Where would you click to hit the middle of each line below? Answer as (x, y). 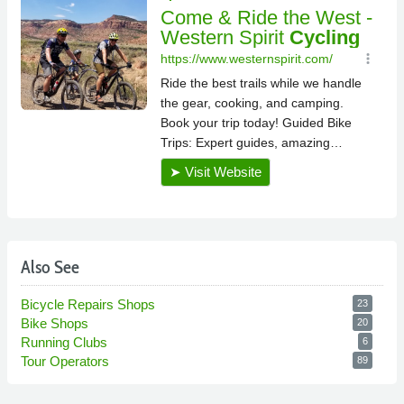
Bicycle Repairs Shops (90, 304)
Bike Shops (56, 323)
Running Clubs (66, 342)
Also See (50, 266)
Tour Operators (67, 361)
